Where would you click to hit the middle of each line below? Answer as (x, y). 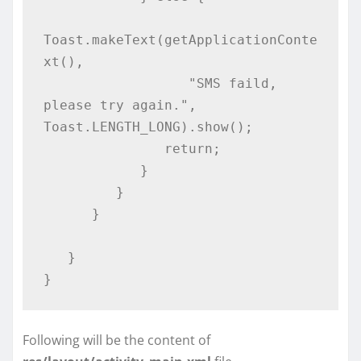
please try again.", (120, 105)
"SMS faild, (116, 83)
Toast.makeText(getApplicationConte (180, 39)
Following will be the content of (116, 340)
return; (104, 148)
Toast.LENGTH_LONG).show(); (148, 127)
